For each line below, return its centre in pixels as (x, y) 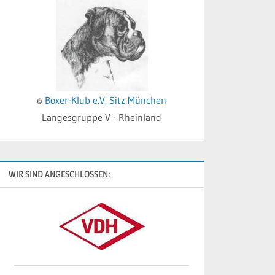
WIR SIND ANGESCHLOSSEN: (60, 174)
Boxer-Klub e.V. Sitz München (106, 100)
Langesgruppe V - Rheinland (102, 117)
